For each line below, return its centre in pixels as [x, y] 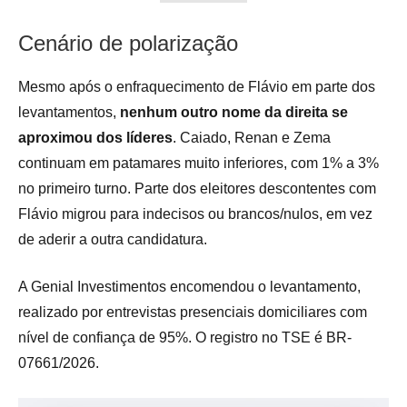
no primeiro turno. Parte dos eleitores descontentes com [197, 189]
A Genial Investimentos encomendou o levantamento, [189, 287]
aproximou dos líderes [95, 138]
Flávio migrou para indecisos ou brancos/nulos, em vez [195, 214]
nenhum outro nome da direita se [234, 113]
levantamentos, [69, 113]
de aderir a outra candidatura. [113, 240]
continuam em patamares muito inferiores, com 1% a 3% [199, 164]
